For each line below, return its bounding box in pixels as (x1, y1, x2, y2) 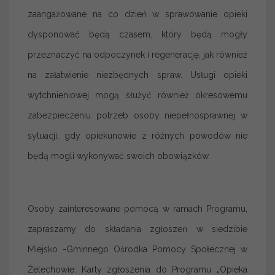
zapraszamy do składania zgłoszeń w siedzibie (28, 223, 247, 234)
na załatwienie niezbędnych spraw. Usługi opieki (28, 69, 247, 80)
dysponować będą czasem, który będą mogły (28, 29, 247, 39)
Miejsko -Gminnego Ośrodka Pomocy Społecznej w (28, 244, 247, 254)
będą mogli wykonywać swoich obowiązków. (28, 150, 210, 161)
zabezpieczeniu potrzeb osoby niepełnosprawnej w (28, 110, 247, 120)
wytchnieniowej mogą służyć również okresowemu (28, 90, 247, 100)
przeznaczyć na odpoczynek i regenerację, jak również (28, 49, 247, 60)
